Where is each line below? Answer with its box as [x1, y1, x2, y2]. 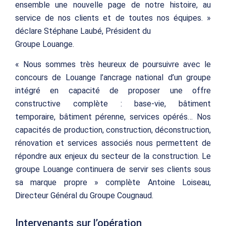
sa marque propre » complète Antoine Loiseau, [15, 177, 211, 187]
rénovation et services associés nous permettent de [15, 138, 211, 148]
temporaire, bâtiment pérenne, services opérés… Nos [15, 111, 211, 122]
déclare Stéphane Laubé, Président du [15, 26, 151, 36]
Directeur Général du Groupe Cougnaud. [15, 190, 153, 200]
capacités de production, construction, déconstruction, [15, 125, 211, 135]
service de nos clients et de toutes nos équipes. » [15, 13, 211, 23]
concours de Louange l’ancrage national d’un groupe [15, 72, 211, 82]
